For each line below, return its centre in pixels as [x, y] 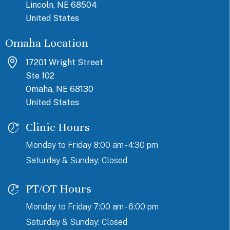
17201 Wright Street [64, 63]
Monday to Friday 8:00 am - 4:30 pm [92, 145]
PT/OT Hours [59, 189]
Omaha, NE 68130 [60, 89]
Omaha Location [47, 43]
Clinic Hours [58, 127]
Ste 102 [40, 76]
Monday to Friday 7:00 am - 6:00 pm [92, 207]
